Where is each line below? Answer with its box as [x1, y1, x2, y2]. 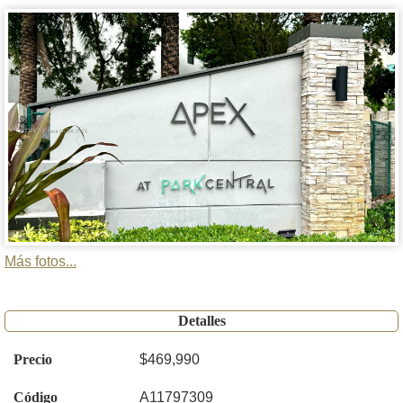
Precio [13, 352, 52, 368]
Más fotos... [4, 254, 76, 270]
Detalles [177, 313, 226, 329]
